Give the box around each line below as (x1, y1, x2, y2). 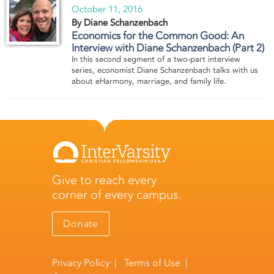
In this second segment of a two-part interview (72, 54, 240, 64)
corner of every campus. (52, 187, 182, 202)
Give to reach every (52, 172, 157, 188)
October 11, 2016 (72, 4, 143, 15)
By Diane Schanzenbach (72, 17, 168, 29)
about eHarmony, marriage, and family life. (72, 76, 226, 86)
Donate (63, 218, 98, 230)
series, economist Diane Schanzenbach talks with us (72, 65, 258, 75)
